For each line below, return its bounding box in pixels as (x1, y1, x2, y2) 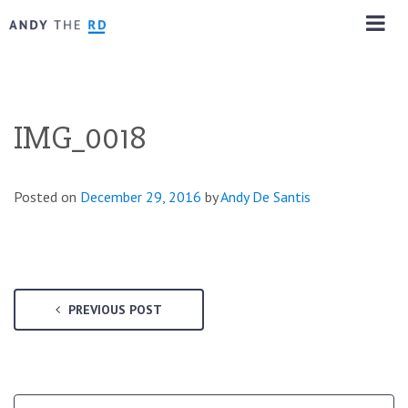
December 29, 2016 (80, 187, 201, 206)
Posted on (14, 187, 80, 206)
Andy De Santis (220, 187, 311, 206)
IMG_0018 (14, 117, 147, 158)
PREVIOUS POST (65, 301, 162, 318)
